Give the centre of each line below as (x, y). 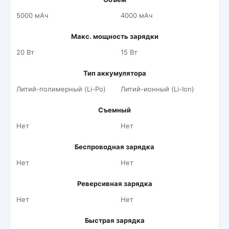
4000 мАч (136, 15)
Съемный (114, 110)
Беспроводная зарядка (114, 147)
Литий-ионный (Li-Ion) (157, 89)
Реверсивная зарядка (114, 184)
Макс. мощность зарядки (114, 36)
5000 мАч (32, 15)
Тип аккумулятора (114, 73)
